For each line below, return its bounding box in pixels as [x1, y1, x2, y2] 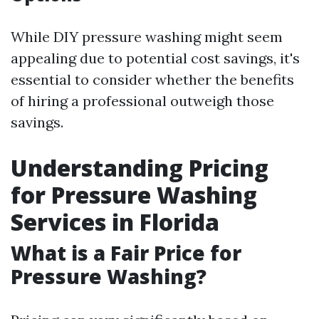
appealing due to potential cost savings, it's [11, 49, 300, 67]
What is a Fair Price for [11, 239, 241, 266]
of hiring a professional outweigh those [11, 92, 274, 110]
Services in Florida [11, 206, 219, 237]
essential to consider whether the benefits [11, 70, 294, 88]
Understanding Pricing [11, 152, 268, 183]
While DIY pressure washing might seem [11, 28, 283, 46]
